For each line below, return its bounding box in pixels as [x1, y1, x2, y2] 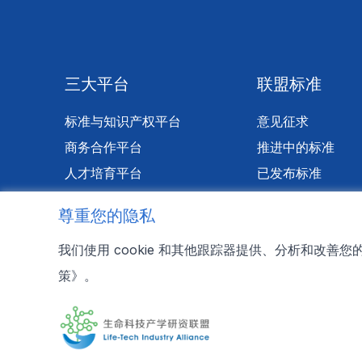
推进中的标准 [257, 139, 335, 155]
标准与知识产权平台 [65, 113, 181, 129]
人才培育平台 [65, 165, 142, 181]
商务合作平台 [65, 139, 142, 155]
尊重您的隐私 [58, 206, 155, 225]
